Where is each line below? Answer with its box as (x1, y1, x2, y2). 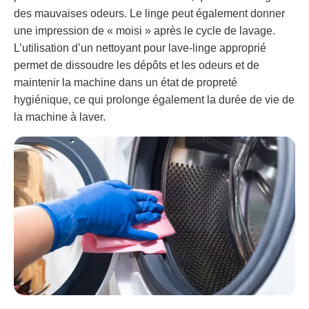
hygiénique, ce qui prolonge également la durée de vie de (14, 94, 295, 106)
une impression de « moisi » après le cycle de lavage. (14, 25, 275, 37)
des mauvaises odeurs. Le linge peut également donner (14, 8, 285, 20)
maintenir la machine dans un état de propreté (14, 77, 237, 89)
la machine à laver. (14, 111, 106, 123)
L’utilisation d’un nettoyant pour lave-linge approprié (14, 42, 266, 54)
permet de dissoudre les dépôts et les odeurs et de (14, 59, 259, 72)
